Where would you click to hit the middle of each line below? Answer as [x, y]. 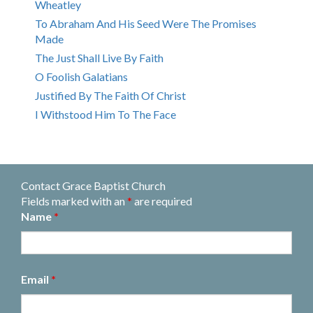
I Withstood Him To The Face [105, 115]
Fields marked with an [74, 201]
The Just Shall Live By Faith [99, 58]
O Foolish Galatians [81, 77]
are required [162, 201]
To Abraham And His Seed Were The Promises [146, 24]
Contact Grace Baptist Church [93, 186]
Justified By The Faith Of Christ [110, 96]
